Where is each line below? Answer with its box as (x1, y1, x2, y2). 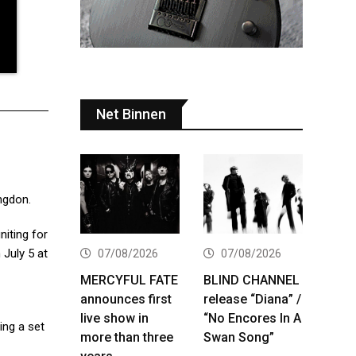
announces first (80, 291, 172, 307)
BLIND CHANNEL (203, 272, 300, 288)
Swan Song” (203, 329, 274, 345)
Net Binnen (96, 105, 166, 122)
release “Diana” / (203, 291, 301, 307)
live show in (80, 310, 149, 326)
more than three (80, 329, 173, 345)
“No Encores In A (203, 310, 301, 326)
